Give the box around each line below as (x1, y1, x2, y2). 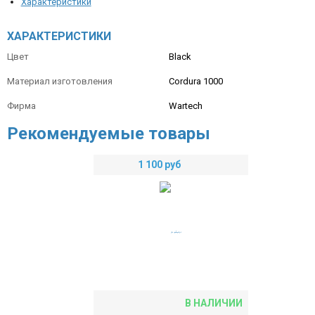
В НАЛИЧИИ (184, 297, 243, 309)
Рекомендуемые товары (6, 124, 210, 143)
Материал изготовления (6, 76, 112, 86)
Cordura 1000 (169, 76, 223, 86)
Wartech (169, 101, 202, 111)
